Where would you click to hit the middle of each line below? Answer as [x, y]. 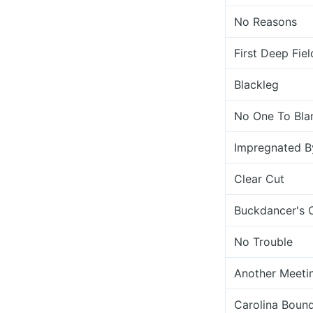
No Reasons [265, 22]
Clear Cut [259, 179]
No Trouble [263, 242]
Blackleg [256, 85]
